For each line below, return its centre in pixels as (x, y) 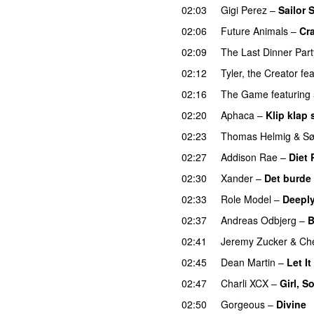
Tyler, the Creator (259, 73)
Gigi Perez (244, 9)
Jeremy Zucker (254, 241)
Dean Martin (248, 262)
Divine (291, 304)
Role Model (246, 199)
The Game (245, 94)
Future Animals (254, 30)
